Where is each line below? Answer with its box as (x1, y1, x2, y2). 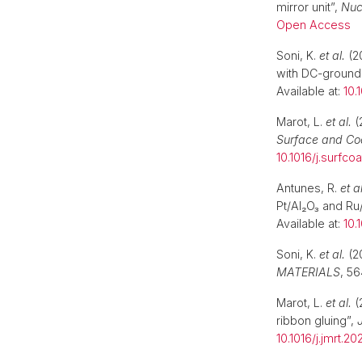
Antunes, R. (276, 181, 340, 195)
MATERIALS (276, 265, 340, 279)
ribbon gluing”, (276, 314, 357, 327)
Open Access (276, 18, 351, 32)
